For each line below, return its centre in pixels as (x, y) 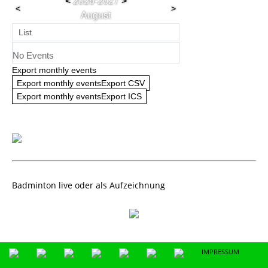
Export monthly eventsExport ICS (79, 96)
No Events (33, 55)
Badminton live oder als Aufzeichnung (89, 185)
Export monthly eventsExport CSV (81, 83)
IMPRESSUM (220, 252)
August (96, 15)
